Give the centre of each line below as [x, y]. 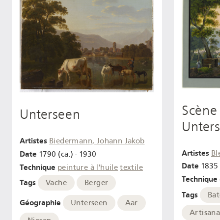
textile [131, 167]
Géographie [40, 203]
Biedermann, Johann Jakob [97, 141]
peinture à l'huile [88, 167]
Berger [96, 183]
